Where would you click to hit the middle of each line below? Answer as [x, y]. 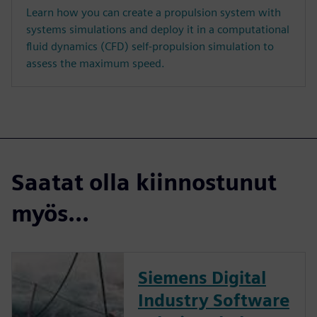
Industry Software [214, 301]
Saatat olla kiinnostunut [144, 183]
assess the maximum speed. [96, 64]
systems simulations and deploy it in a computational [158, 30]
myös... [50, 214]
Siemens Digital [202, 278]
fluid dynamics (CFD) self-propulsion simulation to [150, 47]
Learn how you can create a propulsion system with [154, 13]
